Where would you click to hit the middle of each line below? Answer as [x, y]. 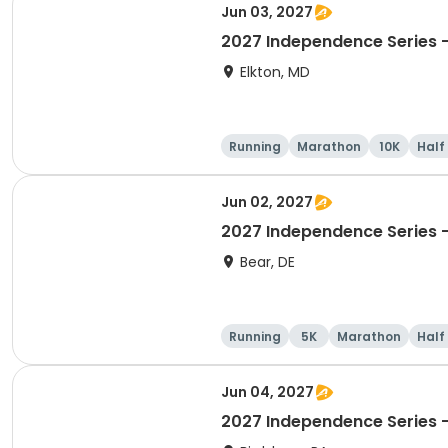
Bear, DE [267, 262]
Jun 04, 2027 [267, 392]
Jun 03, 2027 [267, 12]
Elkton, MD [275, 72]
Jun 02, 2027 [267, 202]
